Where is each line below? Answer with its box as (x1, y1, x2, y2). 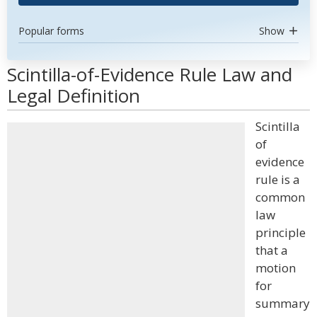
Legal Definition (7, 83, 140, 108)
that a (255, 242, 288, 258)
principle (255, 224, 306, 241)
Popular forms (18, 24, 84, 38)
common (255, 189, 305, 205)
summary (255, 295, 310, 311)
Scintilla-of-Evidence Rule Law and (7, 62, 292, 87)
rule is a (255, 171, 300, 188)
